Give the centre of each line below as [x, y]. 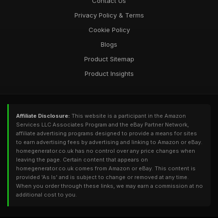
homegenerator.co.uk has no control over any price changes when [106, 151]
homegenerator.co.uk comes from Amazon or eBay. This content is [106, 168]
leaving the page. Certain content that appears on [82, 160]
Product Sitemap [109, 59]
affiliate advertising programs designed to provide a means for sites [107, 133]
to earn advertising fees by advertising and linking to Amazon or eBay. [109, 142]
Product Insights [109, 73]
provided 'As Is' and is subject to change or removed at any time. [102, 177]
